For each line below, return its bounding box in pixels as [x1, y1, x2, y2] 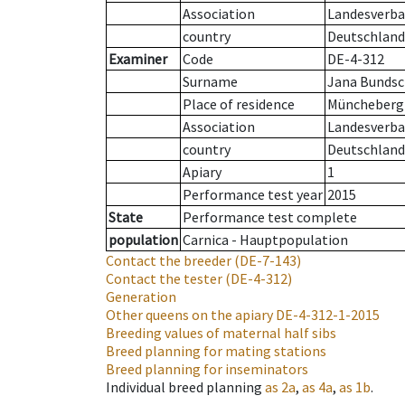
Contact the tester [106, 269, 222, 288]
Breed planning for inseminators [106, 360, 308, 379]
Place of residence [183, 95, 295, 114]
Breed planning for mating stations [106, 342, 326, 361]
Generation [106, 287, 176, 306]
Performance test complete [183, 208, 357, 227]
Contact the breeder [106, 251, 231, 270]
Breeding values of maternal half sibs [106, 324, 336, 343]
